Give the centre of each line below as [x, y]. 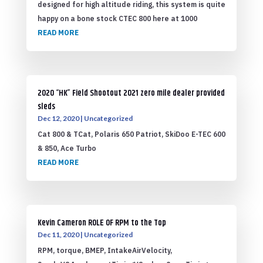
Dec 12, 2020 [58, 119]
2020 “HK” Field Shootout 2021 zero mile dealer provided [131, 94]
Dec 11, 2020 [58, 235]
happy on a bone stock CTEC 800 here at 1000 [117, 18]
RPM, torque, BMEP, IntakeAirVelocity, [104, 251]
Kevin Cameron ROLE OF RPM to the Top [102, 223]
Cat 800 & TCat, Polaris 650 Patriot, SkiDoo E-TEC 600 [131, 134]
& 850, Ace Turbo [67, 149]
